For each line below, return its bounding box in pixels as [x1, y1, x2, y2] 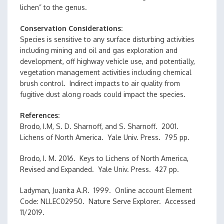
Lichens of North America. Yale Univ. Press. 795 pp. [20, 133, 189, 141]
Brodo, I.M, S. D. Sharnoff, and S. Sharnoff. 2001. [20, 122, 180, 130]
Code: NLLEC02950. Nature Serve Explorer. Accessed [20, 197, 195, 205]
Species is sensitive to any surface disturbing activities [20, 35, 194, 43]
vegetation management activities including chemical [20, 68, 191, 76]
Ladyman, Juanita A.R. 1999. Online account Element [20, 186, 192, 194]
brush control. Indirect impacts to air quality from [20, 79, 180, 87]
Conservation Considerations [20, 24, 121, 32]
